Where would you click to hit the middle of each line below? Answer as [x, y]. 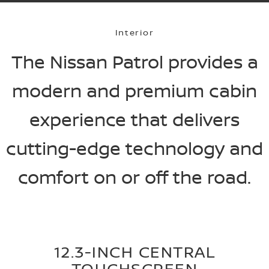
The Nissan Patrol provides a [134, 62]
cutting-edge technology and [134, 148]
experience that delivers [134, 119]
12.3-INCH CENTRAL [134, 252]
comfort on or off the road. [134, 177]
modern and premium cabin [134, 91]
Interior [134, 32]
